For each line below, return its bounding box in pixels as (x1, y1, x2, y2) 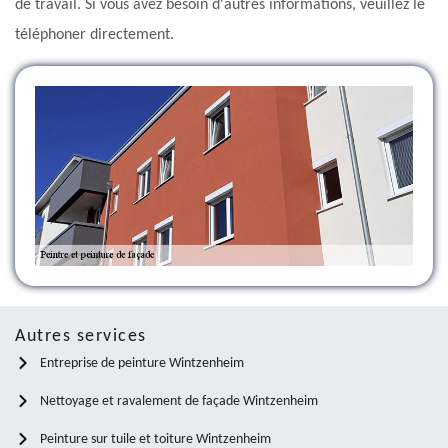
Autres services (15, 326, 147, 346)
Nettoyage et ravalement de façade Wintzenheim (40, 393, 318, 409)
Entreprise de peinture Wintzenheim (40, 355, 244, 371)
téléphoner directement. (15, 27, 174, 44)
